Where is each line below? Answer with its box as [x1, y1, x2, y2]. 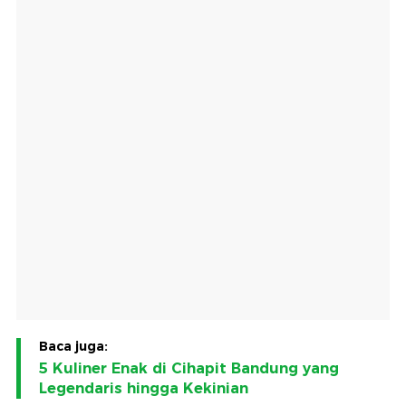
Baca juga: [39, 338, 108, 355]
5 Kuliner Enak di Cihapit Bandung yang [39, 360, 339, 378]
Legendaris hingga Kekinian [39, 380, 248, 398]
